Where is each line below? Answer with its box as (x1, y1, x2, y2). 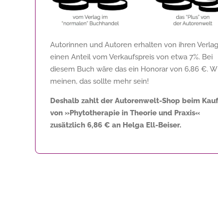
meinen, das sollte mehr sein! (50, 76, 149, 86)
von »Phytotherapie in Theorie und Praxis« (50, 108, 200, 117)
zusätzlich (50, 120, 87, 129)
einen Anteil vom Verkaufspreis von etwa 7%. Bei (50, 52, 213, 61)
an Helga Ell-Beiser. (110, 120, 182, 129)
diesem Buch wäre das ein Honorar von (50, 64, 184, 73)
